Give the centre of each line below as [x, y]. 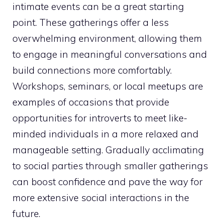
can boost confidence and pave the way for [108, 181]
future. [26, 213]
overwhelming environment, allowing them [107, 38]
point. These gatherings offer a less [91, 22]
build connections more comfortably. [92, 70]
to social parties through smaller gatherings [110, 166]
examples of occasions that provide [91, 102]
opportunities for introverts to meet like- [100, 118]
